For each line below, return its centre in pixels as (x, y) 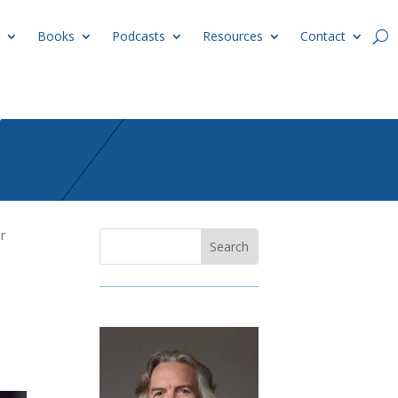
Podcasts (139, 36)
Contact (323, 36)
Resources (233, 36)
